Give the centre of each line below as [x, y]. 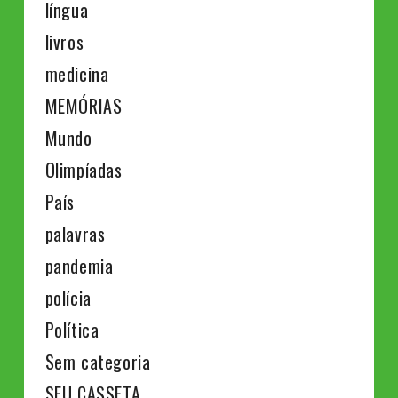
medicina [77, 74]
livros [64, 42]
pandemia [79, 266]
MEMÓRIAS [84, 106]
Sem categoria [98, 362]
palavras [75, 234]
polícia [68, 298]
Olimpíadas [84, 170]
